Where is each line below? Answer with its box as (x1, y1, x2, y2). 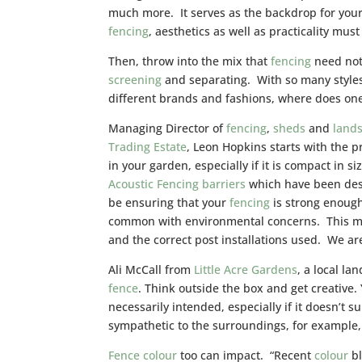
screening (108, 71, 162, 87)
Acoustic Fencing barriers (108, 175, 246, 192)
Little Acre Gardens (194, 261, 298, 277)
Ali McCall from (108, 261, 195, 277)
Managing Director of (108, 120, 227, 136)
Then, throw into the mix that (108, 53, 271, 69)
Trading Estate (108, 138, 187, 154)
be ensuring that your (108, 194, 230, 210)
